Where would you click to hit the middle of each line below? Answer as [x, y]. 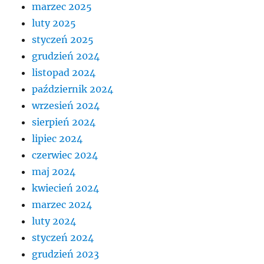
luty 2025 [54, 23]
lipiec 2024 [57, 138]
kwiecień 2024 [66, 188]
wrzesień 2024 [66, 105]
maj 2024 [54, 171]
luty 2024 [54, 221]
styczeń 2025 [63, 39]
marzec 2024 [62, 204]
